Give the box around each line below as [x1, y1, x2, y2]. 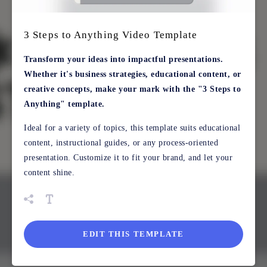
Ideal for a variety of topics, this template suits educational [24, 123, 240, 133]
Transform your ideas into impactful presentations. [24, 55, 223, 64]
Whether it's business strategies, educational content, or [24, 70, 241, 79]
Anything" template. [24, 100, 105, 109]
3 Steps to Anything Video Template [24, 29, 198, 41]
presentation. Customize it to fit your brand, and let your [24, 153, 232, 163]
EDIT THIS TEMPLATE [82, 229, 185, 239]
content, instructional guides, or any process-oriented [24, 138, 218, 148]
